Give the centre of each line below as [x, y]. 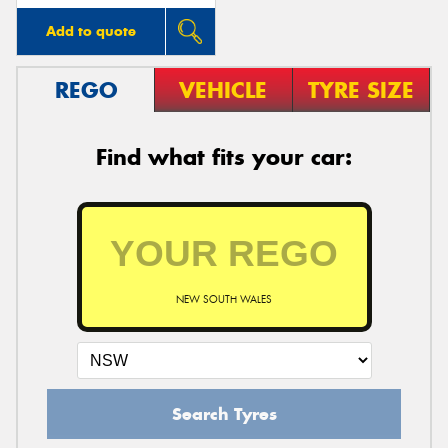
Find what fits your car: [224, 156]
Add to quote [90, 30]
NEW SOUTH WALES [224, 299]
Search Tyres [224, 413]
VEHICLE [223, 89]
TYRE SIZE [360, 89]
